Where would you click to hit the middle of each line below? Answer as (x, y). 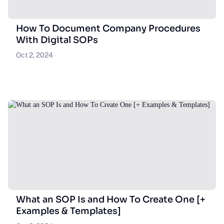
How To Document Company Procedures (108, 28)
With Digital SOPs (57, 40)
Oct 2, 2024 (34, 55)
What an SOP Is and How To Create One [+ (111, 199)
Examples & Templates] (68, 211)
